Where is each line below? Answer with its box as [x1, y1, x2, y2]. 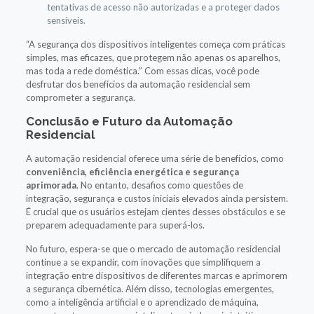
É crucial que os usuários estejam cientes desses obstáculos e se [25, 205, 285, 217]
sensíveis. [46, 14, 86, 26]
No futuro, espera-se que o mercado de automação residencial [25, 243, 280, 254]
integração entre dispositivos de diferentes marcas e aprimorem [25, 269, 287, 281]
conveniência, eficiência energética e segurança [25, 165, 239, 177]
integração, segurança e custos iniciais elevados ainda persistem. [25, 192, 288, 204]
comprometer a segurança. [25, 91, 135, 103]
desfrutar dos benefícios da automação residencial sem [25, 78, 250, 90]
